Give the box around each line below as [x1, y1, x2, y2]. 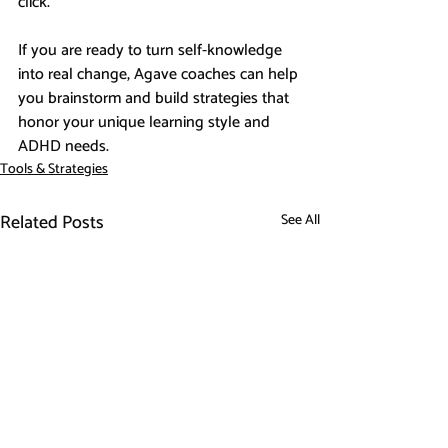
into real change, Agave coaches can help [18, 60, 302, 88]
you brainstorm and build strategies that [18, 84, 293, 112]
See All [281, 208, 320, 232]
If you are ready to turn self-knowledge [18, 36, 286, 64]
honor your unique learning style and [18, 108, 274, 136]
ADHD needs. [18, 132, 109, 160]
